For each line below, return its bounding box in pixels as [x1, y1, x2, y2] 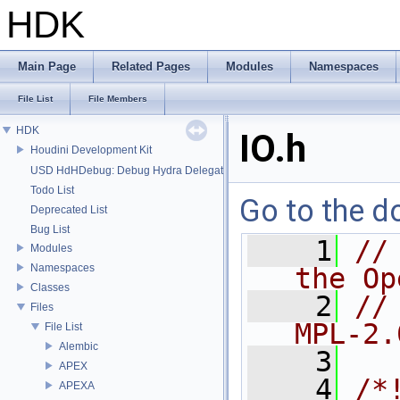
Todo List [30, 184, 74, 196]
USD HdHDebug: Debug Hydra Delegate [30, 164, 229, 177]
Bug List [30, 223, 70, 236]
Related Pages [112, 60, 190, 73]
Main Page [18, 60, 76, 73]
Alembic [59, 339, 98, 353]
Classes [30, 280, 70, 294]
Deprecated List [30, 204, 107, 216]
